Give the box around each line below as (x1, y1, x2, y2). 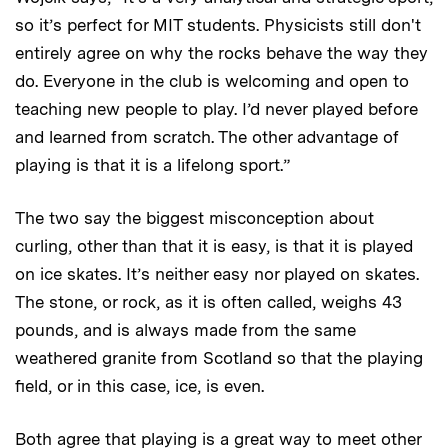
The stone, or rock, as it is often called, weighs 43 (15, 292, 402, 313)
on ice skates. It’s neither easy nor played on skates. (15, 264, 419, 285)
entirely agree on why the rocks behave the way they (15, 43, 428, 64)
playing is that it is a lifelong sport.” (15, 155, 290, 176)
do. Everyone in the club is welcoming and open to (15, 71, 409, 92)
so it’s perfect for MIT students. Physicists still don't (15, 15, 421, 36)
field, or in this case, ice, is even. (15, 376, 264, 397)
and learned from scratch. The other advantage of (15, 127, 399, 148)
